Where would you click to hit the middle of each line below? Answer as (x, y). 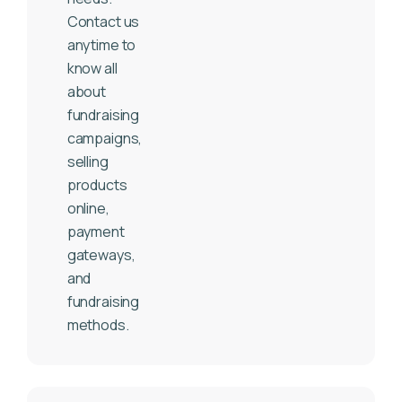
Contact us (103, 22)
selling (89, 162)
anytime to (101, 45)
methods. (98, 325)
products (97, 185)
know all (93, 69)
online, (88, 209)
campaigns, (105, 139)
